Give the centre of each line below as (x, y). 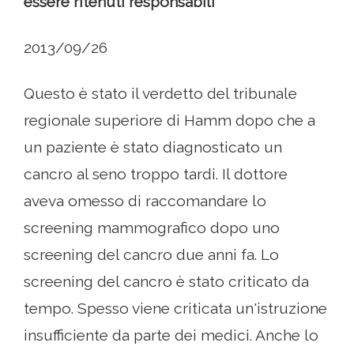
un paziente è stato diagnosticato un (153, 147)
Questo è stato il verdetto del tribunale (160, 93)
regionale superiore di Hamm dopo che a (169, 120)
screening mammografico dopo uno (152, 228)
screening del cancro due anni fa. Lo (151, 254)
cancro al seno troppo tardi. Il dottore (156, 174)
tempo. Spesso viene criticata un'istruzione (175, 308)
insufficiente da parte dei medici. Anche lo (171, 335)
